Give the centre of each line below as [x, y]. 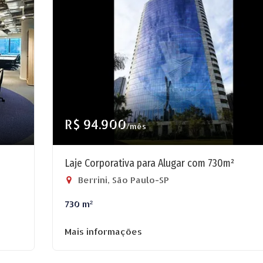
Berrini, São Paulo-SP [122, 180]
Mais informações [103, 232]
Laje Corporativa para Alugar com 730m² [149, 163]
